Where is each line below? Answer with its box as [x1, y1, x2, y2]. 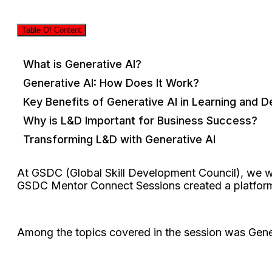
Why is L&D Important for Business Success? [23, 114, 257, 127]
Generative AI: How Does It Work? [23, 76, 199, 89]
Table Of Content [22, 25, 81, 35]
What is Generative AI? [23, 57, 141, 70]
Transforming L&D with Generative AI [23, 132, 216, 146]
